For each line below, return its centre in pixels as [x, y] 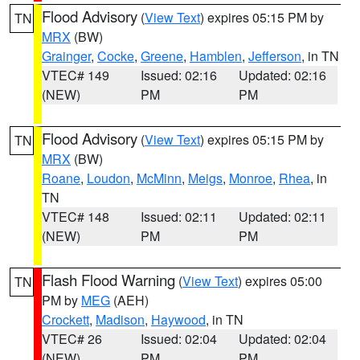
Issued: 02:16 [178, 75]
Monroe [251, 178]
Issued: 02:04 [178, 339]
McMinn [159, 178]
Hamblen [216, 56]
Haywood [178, 319]
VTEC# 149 [76, 75]
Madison [120, 319]
